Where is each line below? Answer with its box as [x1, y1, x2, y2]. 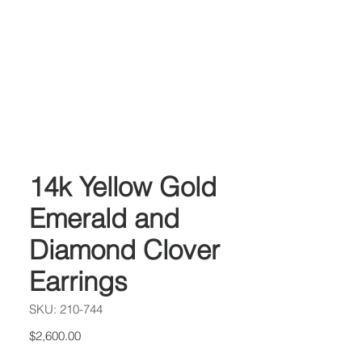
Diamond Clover [29, 234, 220, 266]
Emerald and [29, 202, 179, 234]
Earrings [29, 265, 128, 297]
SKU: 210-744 [29, 301, 103, 317]
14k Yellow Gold [29, 170, 217, 203]
